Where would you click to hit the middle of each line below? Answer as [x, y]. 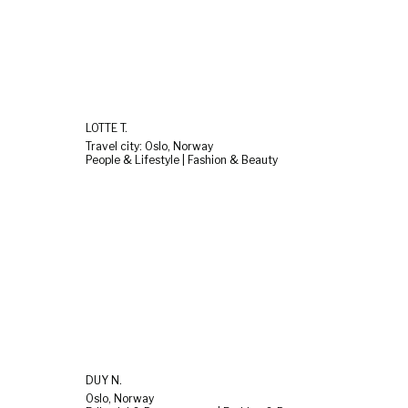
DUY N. [104, 381]
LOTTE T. [107, 127]
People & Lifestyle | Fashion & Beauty [182, 159]
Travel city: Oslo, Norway [149, 146]
